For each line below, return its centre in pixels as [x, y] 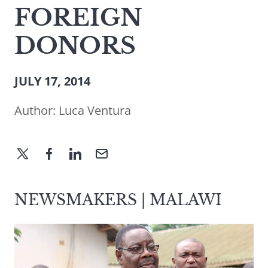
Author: [36, 111]
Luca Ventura [95, 111]
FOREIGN [78, 18]
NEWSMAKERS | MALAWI [118, 200]
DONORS [75, 46]
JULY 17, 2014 [52, 81]
